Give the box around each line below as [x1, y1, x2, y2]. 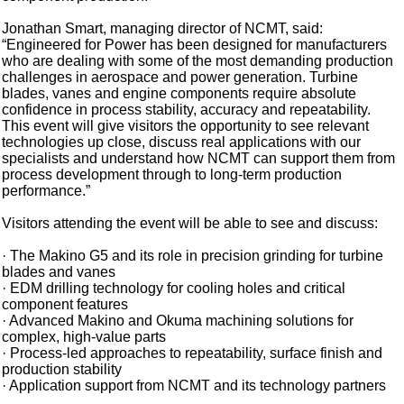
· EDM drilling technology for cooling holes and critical [2, 280, 346, 297]
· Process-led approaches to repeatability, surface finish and [2, 345, 383, 362]
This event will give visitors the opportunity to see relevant [2, 118, 370, 134]
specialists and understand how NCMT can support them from [2, 151, 396, 167]
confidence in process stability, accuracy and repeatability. [2, 102, 372, 118]
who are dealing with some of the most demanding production [2, 53, 394, 69]
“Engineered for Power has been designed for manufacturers [2, 37, 388, 53]
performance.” [2, 183, 91, 199]
